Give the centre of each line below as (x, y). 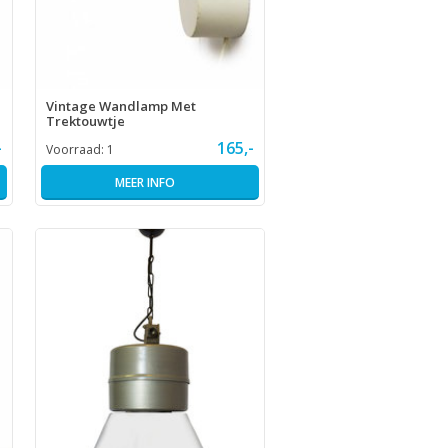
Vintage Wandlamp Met (120, 106)
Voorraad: (76, 150)
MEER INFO (144, 183)
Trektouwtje (85, 121)
